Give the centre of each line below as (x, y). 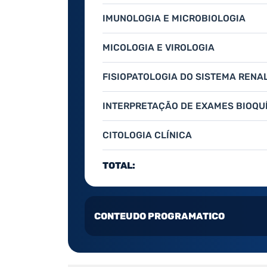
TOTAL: (119, 166)
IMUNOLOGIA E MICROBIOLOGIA (174, 18)
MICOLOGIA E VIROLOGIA (159, 48)
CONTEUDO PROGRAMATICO (159, 216)
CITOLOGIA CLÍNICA (147, 135)
